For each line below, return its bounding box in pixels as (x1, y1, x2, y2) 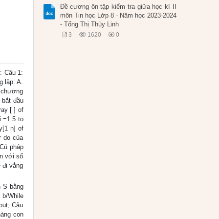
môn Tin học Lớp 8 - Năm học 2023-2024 (60, 12, 176, 20)
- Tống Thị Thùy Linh (60, 21, 119, 28)
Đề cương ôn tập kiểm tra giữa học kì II (60, 3, 176, 11)
